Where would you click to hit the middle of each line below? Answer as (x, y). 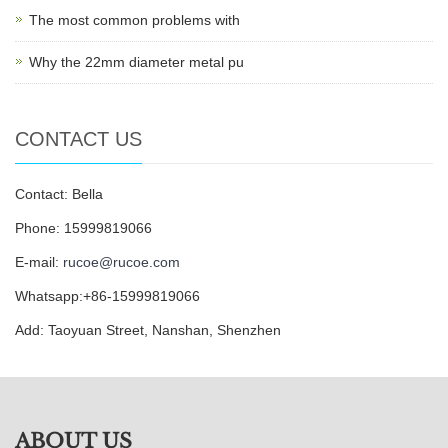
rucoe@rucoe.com (121, 262)
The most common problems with (134, 20)
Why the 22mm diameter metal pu (136, 62)
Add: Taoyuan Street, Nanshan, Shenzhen (148, 330)
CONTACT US (78, 139)
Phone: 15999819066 (83, 228)
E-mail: (39, 262)
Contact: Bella (59, 194)
